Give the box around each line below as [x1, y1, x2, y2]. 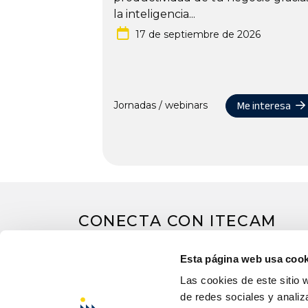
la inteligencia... [113, 7, 195, 21]
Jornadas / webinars [113, 99, 208, 112]
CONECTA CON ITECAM [78, 211, 276, 230]
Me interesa [237, 95, 294, 116]
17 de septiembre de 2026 [135, 27, 261, 41]
